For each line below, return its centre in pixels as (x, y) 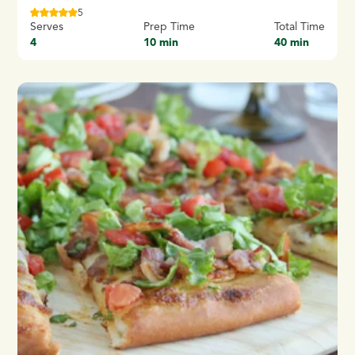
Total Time (299, 27)
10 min (160, 43)
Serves (47, 27)
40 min (291, 43)
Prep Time (169, 27)
